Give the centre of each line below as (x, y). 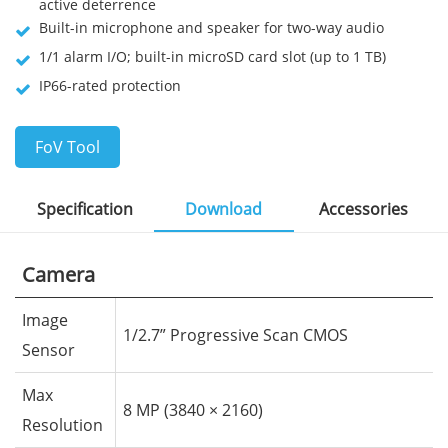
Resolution (62, 425)
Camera (58, 274)
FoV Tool (67, 147)
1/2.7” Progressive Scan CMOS (235, 335)
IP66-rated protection (110, 85)
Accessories (363, 209)
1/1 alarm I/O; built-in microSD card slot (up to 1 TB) (212, 56)
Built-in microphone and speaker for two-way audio (211, 27)
